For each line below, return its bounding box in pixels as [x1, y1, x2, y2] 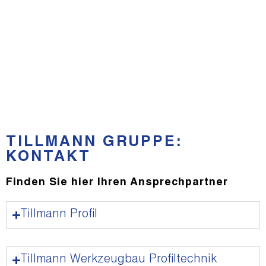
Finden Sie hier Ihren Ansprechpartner [6, 178, 228, 189]
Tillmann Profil [20, 209, 98, 221]
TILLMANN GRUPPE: [6, 135, 182, 151]
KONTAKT [6, 150, 91, 166]
